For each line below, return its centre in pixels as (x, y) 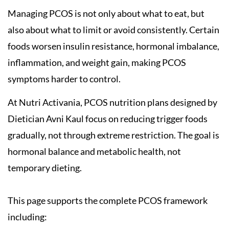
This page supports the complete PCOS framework (108, 201)
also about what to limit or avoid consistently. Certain (113, 29)
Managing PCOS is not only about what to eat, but (106, 13)
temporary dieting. (45, 168)
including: (27, 217)
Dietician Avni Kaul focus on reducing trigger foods (108, 119)
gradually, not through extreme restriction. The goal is (113, 135)
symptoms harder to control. (64, 78)
